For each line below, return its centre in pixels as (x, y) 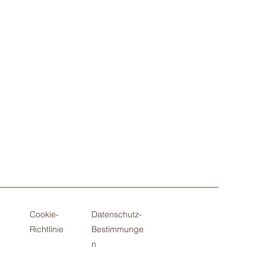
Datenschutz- (117, 214)
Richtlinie (47, 229)
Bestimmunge (118, 229)
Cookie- (44, 214)
